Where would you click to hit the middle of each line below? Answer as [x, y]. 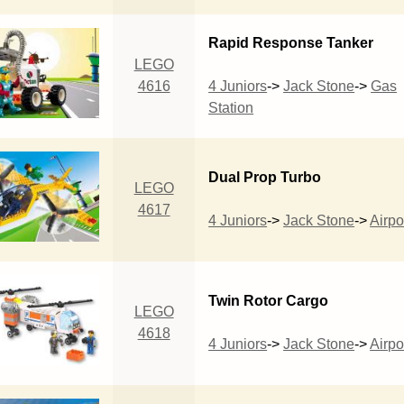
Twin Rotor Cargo [269, 300]
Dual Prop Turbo [265, 177]
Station [231, 107]
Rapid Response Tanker [291, 42]
